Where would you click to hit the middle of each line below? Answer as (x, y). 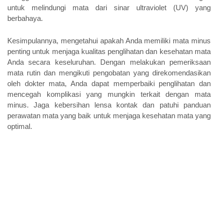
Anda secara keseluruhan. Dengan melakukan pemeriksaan (109, 62)
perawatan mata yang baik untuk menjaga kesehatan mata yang (109, 116)
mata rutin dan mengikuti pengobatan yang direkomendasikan (109, 73)
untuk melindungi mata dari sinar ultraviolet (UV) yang (109, 8)
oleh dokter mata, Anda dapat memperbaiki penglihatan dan (109, 83)
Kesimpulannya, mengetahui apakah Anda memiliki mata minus (109, 41)
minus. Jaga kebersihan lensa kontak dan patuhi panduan (109, 105)
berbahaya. (25, 18)
